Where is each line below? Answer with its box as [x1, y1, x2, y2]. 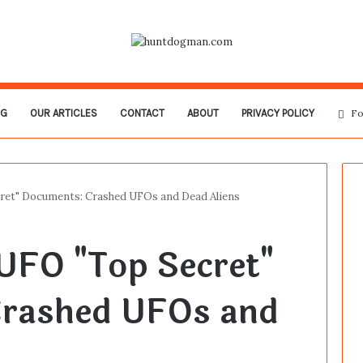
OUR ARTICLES [29, 107, 97, 120]
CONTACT [119, 107, 164, 120]
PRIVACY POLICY [241, 107, 314, 120]
